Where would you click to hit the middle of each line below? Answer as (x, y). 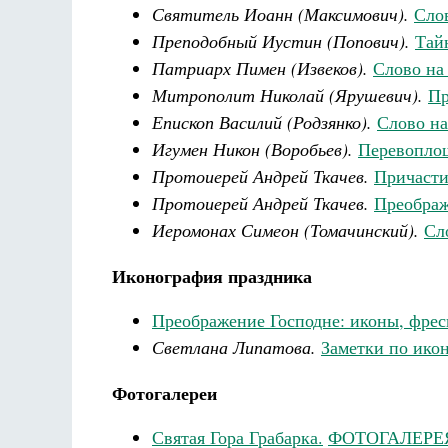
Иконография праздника (212, 276)
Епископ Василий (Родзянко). (262, 122)
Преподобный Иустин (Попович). (281, 41)
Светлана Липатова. (234, 347)
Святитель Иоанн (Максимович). (280, 14)
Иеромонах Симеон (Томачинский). (285, 230)
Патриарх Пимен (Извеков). (260, 68)
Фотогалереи (164, 393)
